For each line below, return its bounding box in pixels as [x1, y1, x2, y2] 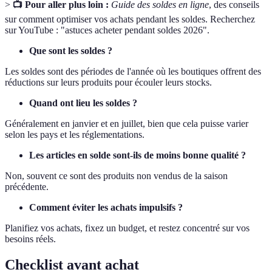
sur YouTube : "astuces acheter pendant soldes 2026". [5, 25, 209, 36]
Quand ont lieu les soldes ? [29, 98, 137, 109]
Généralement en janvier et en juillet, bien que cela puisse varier [5, 118, 248, 129]
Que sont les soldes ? [29, 46, 112, 56]
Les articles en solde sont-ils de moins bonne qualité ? [29, 150, 246, 161]
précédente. [5, 182, 49, 192]
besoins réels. [5, 234, 56, 245]
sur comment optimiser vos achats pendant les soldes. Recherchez [5, 14, 255, 25]
